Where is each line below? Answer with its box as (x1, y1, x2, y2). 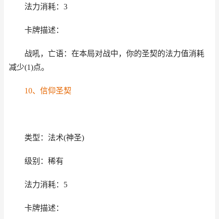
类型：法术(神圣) (24, 133, 84, 142)
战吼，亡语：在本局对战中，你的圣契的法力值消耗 (24, 49, 204, 58)
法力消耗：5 (24, 180, 67, 189)
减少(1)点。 (9, 63, 49, 71)
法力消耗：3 (24, 2, 67, 11)
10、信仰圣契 (24, 87, 71, 95)
